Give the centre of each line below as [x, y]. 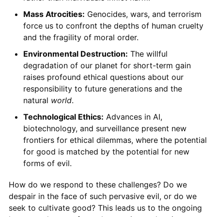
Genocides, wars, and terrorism [143, 14]
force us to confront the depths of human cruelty [113, 25]
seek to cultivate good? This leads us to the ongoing [105, 208]
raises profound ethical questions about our [103, 77]
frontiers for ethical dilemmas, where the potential [115, 140]
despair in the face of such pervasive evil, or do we [102, 196]
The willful [147, 54]
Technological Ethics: [63, 116]
